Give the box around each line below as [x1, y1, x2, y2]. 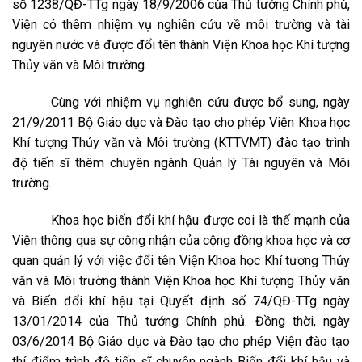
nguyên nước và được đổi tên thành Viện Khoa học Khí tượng [12, 37, 350, 53]
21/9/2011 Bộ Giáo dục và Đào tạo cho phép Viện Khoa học [12, 115, 350, 130]
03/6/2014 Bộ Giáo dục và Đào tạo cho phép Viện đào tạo [12, 334, 350, 349]
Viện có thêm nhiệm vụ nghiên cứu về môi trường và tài [12, 17, 350, 32]
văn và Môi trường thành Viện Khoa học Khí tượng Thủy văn [12, 273, 350, 288]
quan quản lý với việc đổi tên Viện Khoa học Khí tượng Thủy [12, 253, 350, 268]
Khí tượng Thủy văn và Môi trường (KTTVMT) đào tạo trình [12, 135, 350, 150]
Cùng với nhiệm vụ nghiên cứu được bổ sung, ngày [51, 95, 350, 110]
